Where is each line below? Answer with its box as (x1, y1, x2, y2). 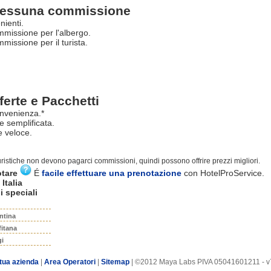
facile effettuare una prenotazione (42, 168, 181, 178)
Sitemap (100, 258, 129, 266)
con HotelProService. (181, 168, 264, 178)
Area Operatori (44, 258, 97, 266)
